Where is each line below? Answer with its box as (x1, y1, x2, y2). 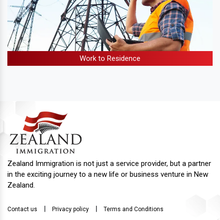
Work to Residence (80, 54, 140, 63)
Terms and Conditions (104, 205, 164, 213)
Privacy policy (52, 205, 89, 213)
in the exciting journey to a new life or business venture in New (7, 169, 208, 179)
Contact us (7, 205, 37, 213)
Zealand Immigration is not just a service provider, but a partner (7, 159, 211, 168)
